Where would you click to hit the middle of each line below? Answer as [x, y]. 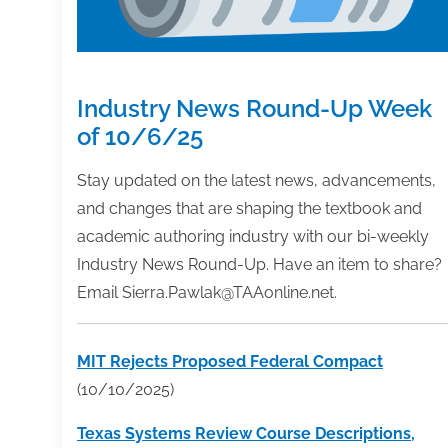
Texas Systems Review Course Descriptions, [246, 433]
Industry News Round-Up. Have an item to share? [259, 264]
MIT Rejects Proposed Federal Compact [230, 361]
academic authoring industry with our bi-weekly [253, 236]
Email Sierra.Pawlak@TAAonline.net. [207, 292]
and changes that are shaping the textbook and [249, 208]
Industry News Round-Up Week [254, 108]
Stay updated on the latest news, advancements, [256, 180]
